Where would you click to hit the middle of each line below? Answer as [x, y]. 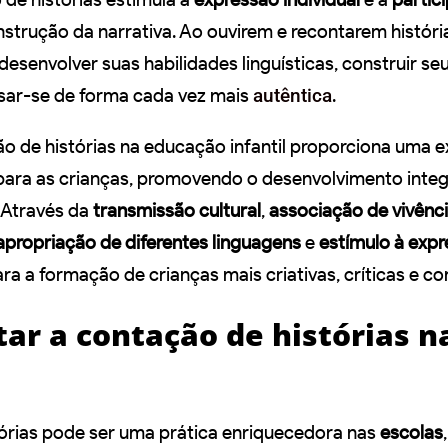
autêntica [292, 96]
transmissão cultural [177, 211]
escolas [411, 432]
